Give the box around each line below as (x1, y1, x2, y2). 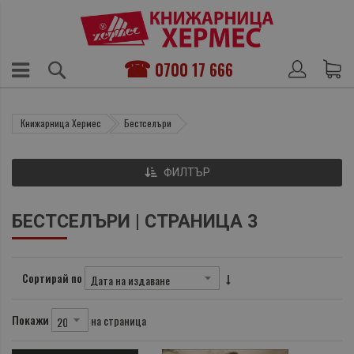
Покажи (12, 311, 49, 329)
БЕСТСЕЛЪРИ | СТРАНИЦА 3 (12, 210, 258, 233)
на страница (91, 311, 146, 329)
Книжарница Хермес (21, 116, 101, 130)
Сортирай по (22, 269, 82, 287)
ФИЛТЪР (163, 166, 210, 179)
